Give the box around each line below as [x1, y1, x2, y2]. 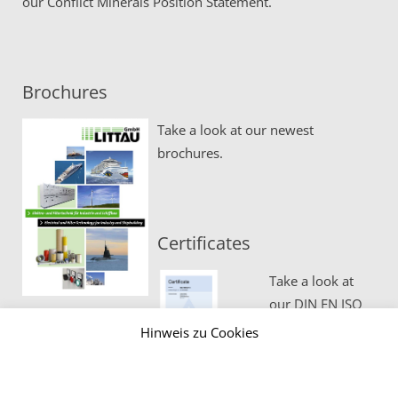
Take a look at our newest [156, 121, 314, 139]
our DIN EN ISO [268, 295, 362, 313]
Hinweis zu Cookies [139, 323, 259, 342]
